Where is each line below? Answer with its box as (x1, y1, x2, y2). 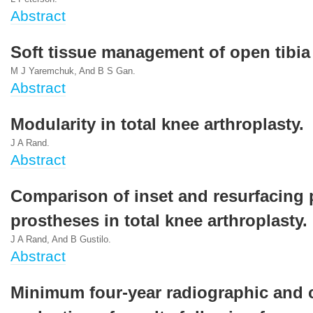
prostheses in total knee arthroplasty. (10, 212, 307, 230)
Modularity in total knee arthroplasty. (10, 115, 304, 133)
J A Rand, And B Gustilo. (10, 235, 111, 245)
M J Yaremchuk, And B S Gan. (10, 66, 136, 76)
